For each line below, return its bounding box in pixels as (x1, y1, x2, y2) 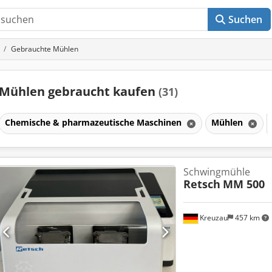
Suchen (228, 13, 263, 26)
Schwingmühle (183, 165, 250, 178)
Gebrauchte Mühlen (11, 44, 78, 54)
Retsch (183, 176, 220, 191)
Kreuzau (197, 212, 228, 223)
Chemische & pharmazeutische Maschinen (4, 116, 184, 128)
